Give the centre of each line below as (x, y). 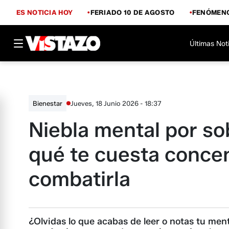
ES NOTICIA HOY (45, 12)
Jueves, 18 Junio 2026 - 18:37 (116, 103)
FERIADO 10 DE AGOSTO (132, 12)
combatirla (79, 179)
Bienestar (48, 103)
